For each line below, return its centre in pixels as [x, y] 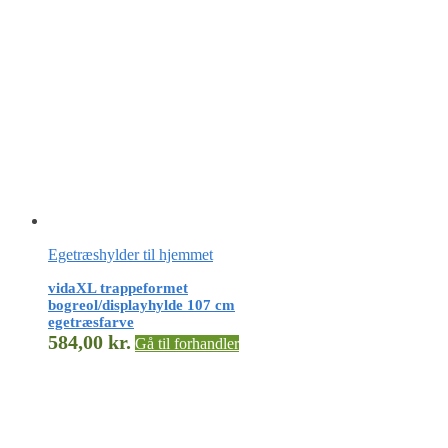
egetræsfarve [91, 322]
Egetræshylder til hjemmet [130, 255]
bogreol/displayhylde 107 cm [141, 305]
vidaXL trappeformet [118, 288]
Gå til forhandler [187, 344]
